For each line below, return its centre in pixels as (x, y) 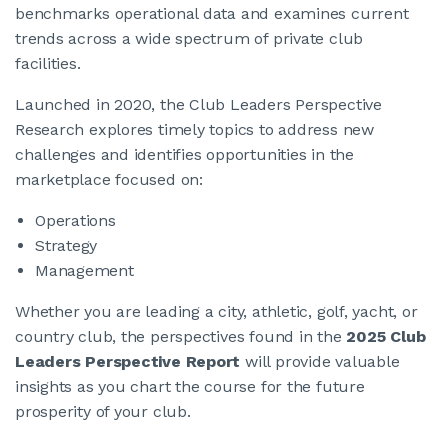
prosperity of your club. (103, 412)
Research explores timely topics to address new (194, 130)
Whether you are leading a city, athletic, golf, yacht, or (216, 312)
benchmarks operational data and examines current (212, 14)
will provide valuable (320, 362)
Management (84, 271)
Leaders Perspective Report (128, 362)
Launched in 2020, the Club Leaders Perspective (198, 105)
